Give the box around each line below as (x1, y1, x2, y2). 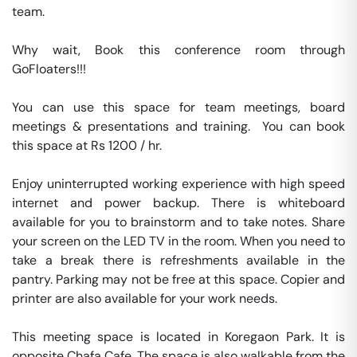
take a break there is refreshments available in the (12, 252, 345, 269)
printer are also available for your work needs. (12, 290, 280, 307)
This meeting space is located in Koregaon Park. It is (12, 328, 345, 345)
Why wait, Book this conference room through (12, 41, 345, 58)
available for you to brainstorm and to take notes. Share (12, 214, 345, 230)
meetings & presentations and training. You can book (12, 118, 345, 135)
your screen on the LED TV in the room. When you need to (12, 233, 345, 249)
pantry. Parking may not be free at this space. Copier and (12, 271, 345, 288)
